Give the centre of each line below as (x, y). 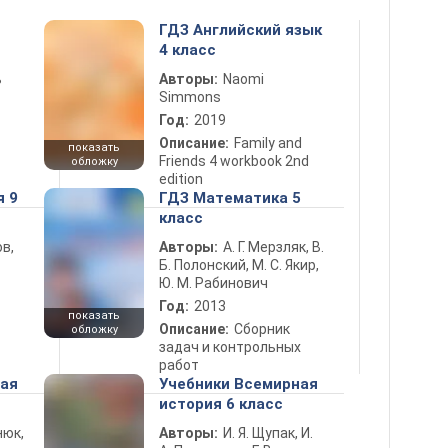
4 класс (187, 50)
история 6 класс (221, 404)
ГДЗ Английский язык (240, 30)
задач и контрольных (230, 347)
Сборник (262, 329)
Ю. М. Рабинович (213, 283)
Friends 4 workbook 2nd (234, 161)
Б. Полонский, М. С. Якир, (239, 265)
